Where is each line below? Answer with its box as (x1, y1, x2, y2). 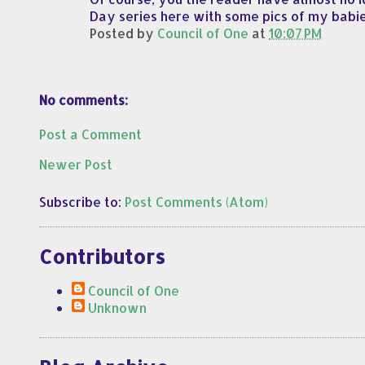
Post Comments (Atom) (125, 193, 268, 211)
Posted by (90, 24, 158, 42)
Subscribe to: (39, 193, 125, 211)
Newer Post (39, 156, 112, 174)
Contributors (39, 244, 165, 270)
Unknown (88, 299, 147, 317)
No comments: (39, 91, 128, 109)
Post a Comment (39, 125, 142, 143)
